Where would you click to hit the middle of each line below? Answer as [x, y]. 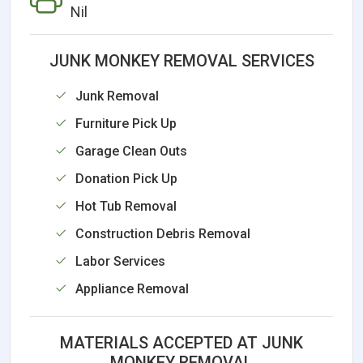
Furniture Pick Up [126, 123]
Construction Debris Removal [163, 233]
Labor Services [120, 261]
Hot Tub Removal [126, 206]
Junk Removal [117, 96]
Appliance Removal [132, 288]
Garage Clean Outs [131, 151]
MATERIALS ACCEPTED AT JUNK [181, 342]
